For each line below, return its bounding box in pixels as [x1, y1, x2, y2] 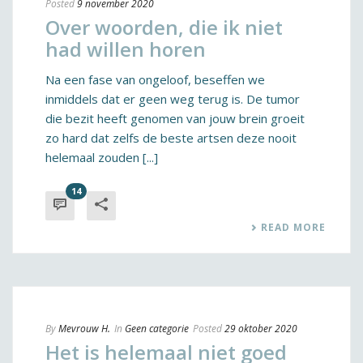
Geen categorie [125, 322, 189, 335]
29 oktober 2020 [224, 322, 297, 335]
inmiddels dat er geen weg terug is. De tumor [45, 91, 300, 107]
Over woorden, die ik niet [45, 14, 283, 41]
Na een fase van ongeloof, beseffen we [45, 71, 265, 88]
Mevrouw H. [58, 322, 110, 335]
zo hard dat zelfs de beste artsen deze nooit [45, 130, 297, 146]
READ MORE [261, 220, 326, 234]
